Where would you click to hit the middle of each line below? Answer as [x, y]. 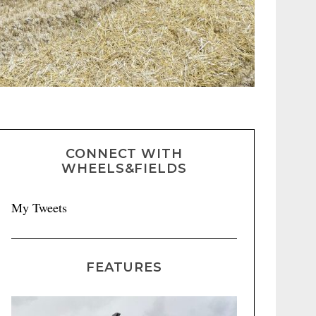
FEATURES [124, 267]
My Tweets [39, 207]
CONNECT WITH [124, 154]
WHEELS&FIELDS [124, 169]
